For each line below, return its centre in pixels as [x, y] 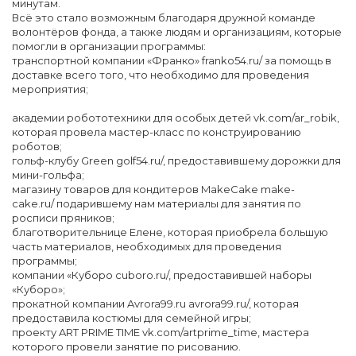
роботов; [37, 146]
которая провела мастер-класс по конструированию [157, 132]
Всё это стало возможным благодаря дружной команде [164, 17]
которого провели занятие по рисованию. [126, 346]
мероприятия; [50, 89]
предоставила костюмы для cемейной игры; [132, 317]
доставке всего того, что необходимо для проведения [161, 74]
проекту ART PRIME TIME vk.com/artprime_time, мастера [161, 332]
